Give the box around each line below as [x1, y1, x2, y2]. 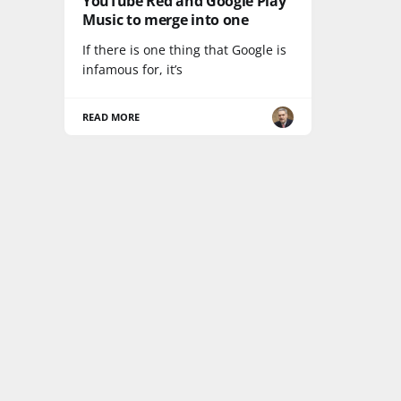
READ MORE [82, 110, 141, 124]
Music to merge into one [82, 10, 249, 30]
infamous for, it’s [82, 61, 183, 79]
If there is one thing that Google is [82, 41, 286, 59]
